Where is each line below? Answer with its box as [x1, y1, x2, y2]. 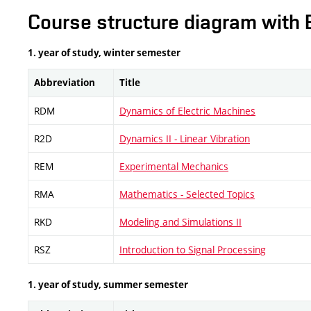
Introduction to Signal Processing [119, 243, 266, 256]
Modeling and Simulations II [119, 215, 242, 228]
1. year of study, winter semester [28, 47, 180, 59]
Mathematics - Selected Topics [119, 187, 255, 201]
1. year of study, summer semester [28, 278, 188, 291]
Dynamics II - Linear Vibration [119, 132, 250, 145]
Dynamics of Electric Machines [119, 104, 255, 117]
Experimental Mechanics [119, 160, 228, 173]
